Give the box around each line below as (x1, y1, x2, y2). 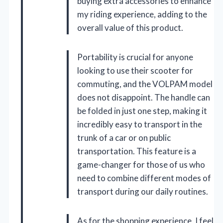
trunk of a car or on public (77, 132, 171, 143)
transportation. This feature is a (77, 146, 196, 157)
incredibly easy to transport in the (77, 119, 202, 130)
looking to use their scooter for (77, 65, 193, 76)
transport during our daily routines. (77, 186, 208, 197)
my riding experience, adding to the (77, 9, 207, 20)
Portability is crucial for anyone (77, 52, 193, 63)
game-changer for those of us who (77, 159, 205, 170)
